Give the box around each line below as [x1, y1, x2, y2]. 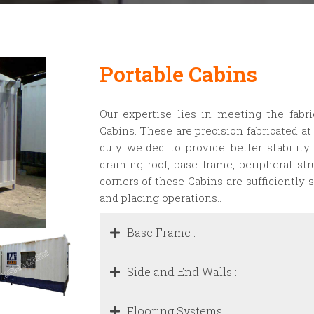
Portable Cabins [99, 60, 257, 88]
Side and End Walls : [126, 264, 237, 279]
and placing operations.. [99, 191, 221, 205]
